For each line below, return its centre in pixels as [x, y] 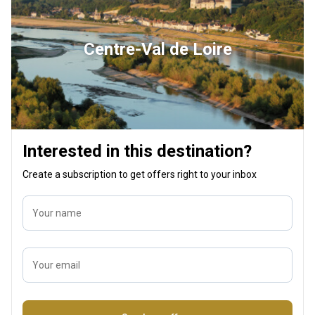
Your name [57, 213]
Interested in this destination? [137, 151]
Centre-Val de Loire [157, 49]
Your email [56, 265]
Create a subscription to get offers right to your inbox [140, 174]
